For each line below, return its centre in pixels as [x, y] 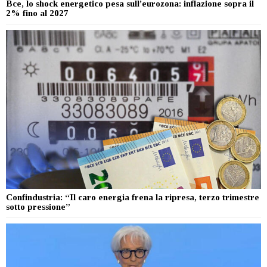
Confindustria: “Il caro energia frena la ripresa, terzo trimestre [133, 198]
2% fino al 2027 [37, 13]
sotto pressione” [38, 207]
